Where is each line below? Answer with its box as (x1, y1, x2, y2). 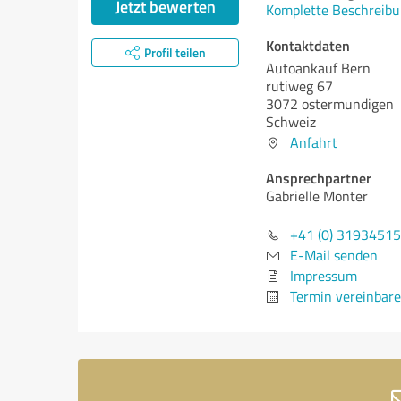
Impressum (290, 266, 357, 286)
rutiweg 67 (266, 76, 333, 96)
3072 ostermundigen (266, 94, 394, 114)
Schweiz (266, 112, 316, 132)
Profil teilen (143, 44, 206, 61)
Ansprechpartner (266, 167, 371, 188)
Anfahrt (290, 132, 337, 152)
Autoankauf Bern (266, 58, 371, 78)
